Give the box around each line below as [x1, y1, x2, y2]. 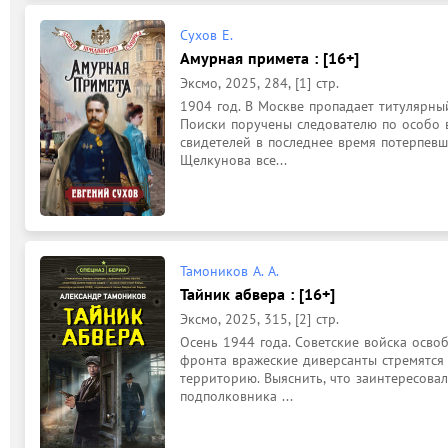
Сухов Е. [180, 25, 233, 44]
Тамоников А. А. [180, 262, 279, 280]
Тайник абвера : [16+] [180, 284, 335, 304]
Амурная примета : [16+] [180, 47, 359, 68]
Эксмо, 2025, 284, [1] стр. [180, 73, 339, 92]
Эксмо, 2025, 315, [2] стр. [180, 310, 339, 328]
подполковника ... [180, 387, 293, 405]
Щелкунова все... [180, 150, 287, 169]
